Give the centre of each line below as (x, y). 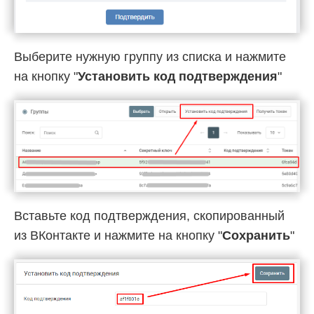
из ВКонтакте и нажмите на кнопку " (118, 236)
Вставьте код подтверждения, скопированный (149, 216)
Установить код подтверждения (178, 77)
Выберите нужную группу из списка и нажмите (150, 57)
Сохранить (256, 236)
